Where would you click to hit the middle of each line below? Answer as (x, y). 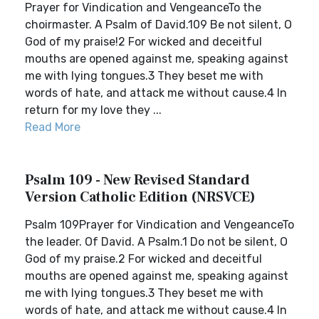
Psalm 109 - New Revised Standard (137, 180)
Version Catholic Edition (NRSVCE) (140, 197)
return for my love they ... (93, 110)
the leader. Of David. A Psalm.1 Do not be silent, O (156, 242)
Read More (53, 127)
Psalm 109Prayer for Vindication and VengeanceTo (159, 225)
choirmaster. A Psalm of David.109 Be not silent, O (158, 25)
